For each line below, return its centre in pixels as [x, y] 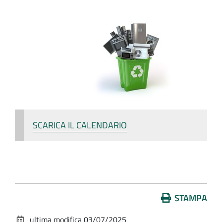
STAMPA [191, 198]
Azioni [26, 198]
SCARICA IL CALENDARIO [80, 125]
